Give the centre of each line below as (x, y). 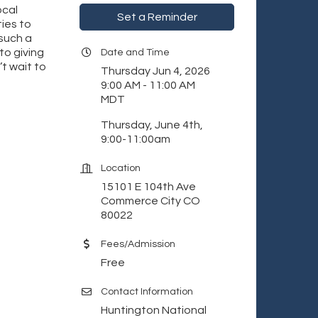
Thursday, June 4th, (152, 125)
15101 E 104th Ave (148, 187)
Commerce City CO (150, 201)
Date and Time (135, 53)
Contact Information (147, 292)
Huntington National (154, 310)
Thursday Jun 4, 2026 (155, 71)
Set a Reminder (157, 17)
